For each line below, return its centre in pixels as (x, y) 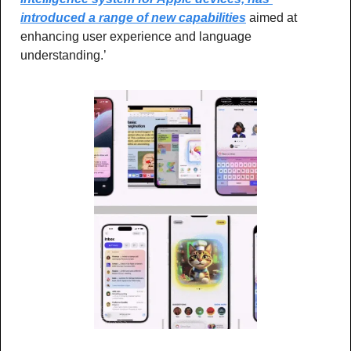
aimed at (271, 17)
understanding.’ (63, 55)
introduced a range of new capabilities (133, 17)
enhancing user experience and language (136, 36)
